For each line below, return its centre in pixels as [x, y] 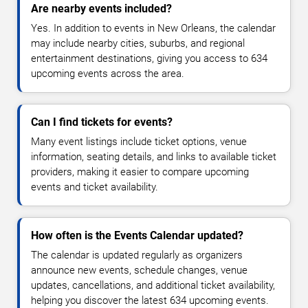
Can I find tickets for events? [102, 122]
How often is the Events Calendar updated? [137, 236]
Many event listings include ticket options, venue [139, 142]
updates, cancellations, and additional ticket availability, [153, 286]
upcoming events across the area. [108, 74]
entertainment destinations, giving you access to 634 [149, 59]
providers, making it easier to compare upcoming [140, 172]
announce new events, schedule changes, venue [139, 271]
